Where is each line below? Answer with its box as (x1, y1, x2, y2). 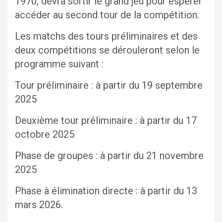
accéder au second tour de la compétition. (15, 9, 204, 21)
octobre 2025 (15, 128, 74, 141)
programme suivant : (15, 58, 104, 70)
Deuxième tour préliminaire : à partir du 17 (15, 114, 197, 127)
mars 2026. (15, 199, 63, 211)
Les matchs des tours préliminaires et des (15, 30, 198, 43)
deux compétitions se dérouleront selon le (15, 44, 200, 56)
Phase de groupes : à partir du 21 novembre (15, 150, 204, 162)
